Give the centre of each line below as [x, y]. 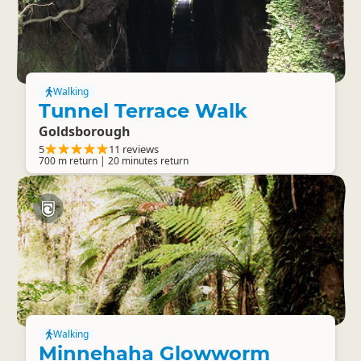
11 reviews [134, 149]
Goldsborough [85, 131]
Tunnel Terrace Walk [143, 111]
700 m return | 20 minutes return [114, 161]
